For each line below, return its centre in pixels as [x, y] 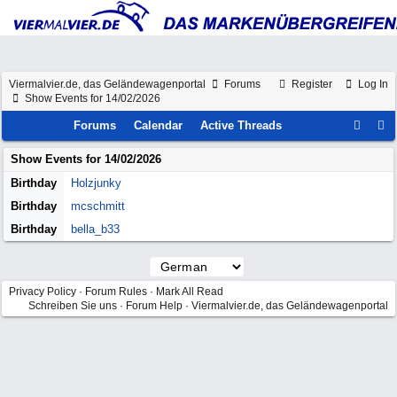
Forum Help [154, 306]
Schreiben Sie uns [73, 306]
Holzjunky [96, 183]
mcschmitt [98, 206]
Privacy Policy [43, 292]
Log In [372, 84]
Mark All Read [190, 292]
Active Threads [241, 125]
